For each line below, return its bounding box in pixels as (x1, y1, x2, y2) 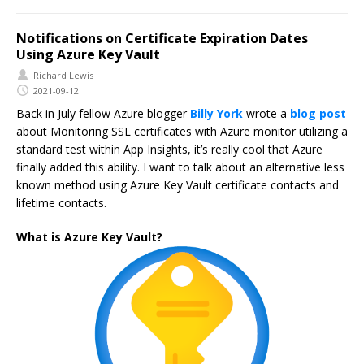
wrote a (243, 106, 290, 122)
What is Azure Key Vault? (16, 229, 162, 245)
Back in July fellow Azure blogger (16, 106, 190, 122)
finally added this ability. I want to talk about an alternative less (16, 159, 344, 175)
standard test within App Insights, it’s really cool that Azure (16, 141, 323, 158)
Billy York (190, 106, 243, 122)
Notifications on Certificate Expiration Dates (16, 29, 308, 48)
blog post (290, 106, 346, 122)
